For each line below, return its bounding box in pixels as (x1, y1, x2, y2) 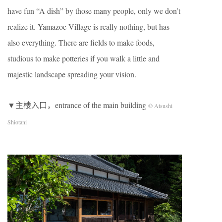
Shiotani (7, 117, 27, 126)
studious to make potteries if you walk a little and (7, 53, 160, 63)
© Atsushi (146, 101, 172, 110)
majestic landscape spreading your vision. (7, 68, 136, 79)
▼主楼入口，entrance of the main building (7, 99, 146, 110)
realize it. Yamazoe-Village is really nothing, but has (7, 21, 169, 32)
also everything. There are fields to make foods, (7, 37, 155, 48)
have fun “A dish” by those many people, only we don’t (7, 5, 180, 16)
